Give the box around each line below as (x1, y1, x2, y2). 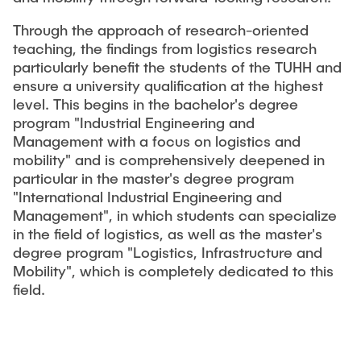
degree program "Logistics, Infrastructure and (13, 243, 322, 262)
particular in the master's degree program (13, 169, 294, 188)
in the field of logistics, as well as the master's (13, 225, 322, 243)
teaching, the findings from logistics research (13, 39, 317, 58)
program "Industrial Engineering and (13, 114, 255, 132)
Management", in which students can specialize (13, 206, 337, 225)
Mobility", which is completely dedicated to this (13, 262, 334, 280)
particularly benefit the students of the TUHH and (13, 58, 342, 77)
